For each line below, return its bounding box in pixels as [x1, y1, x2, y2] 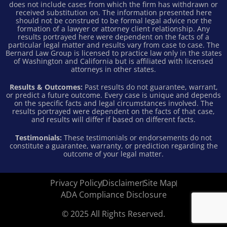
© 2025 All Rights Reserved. [62, 208, 165, 220]
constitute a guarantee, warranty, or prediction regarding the [9, 140, 218, 150]
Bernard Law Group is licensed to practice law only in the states [5, 48, 222, 58]
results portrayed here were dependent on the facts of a [18, 31, 209, 42]
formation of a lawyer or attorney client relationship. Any [17, 23, 210, 33]
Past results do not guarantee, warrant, [82, 82, 218, 92]
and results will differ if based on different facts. [31, 115, 196, 125]
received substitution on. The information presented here [15, 7, 212, 17]
